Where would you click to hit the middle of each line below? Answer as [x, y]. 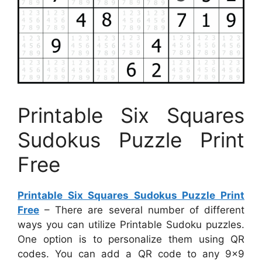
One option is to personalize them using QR [131, 239]
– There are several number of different [142, 210]
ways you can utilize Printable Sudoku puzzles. [131, 224]
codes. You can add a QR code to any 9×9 [131, 254]
